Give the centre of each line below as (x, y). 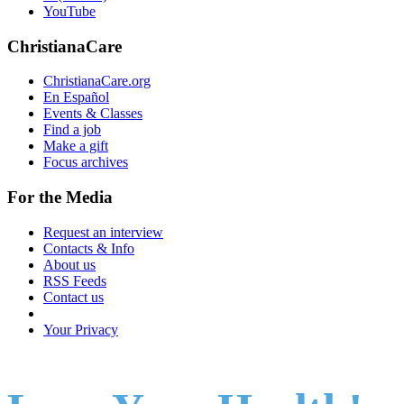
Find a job (72, 130)
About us (69, 264)
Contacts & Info (89, 248)
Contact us (73, 297)
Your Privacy (81, 329)
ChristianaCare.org (97, 81)
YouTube (69, 11)
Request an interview (103, 232)
